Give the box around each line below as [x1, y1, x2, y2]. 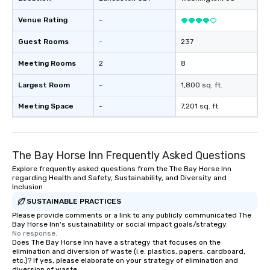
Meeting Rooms [18, 59, 76, 67]
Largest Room [18, 81, 70, 89]
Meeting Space [18, 102, 74, 110]
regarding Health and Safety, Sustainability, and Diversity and [12, 174, 227, 182]
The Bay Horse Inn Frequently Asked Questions [12, 149, 245, 162]
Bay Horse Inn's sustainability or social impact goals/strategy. [12, 220, 228, 228]
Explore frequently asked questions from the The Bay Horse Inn [12, 165, 231, 173]
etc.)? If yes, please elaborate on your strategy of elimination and [12, 256, 238, 265]
